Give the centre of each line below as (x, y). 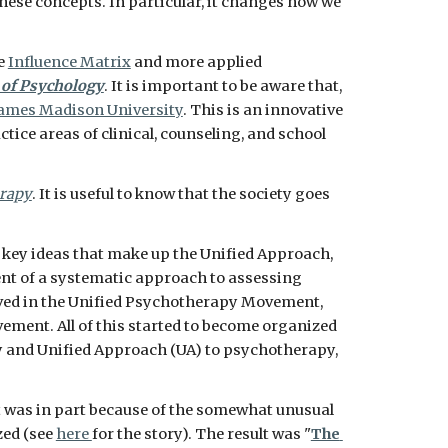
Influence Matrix (69, 62)
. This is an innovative (262, 110)
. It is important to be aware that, (222, 86)
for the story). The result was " (201, 434)
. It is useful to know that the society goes (180, 194)
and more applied (196, 62)
